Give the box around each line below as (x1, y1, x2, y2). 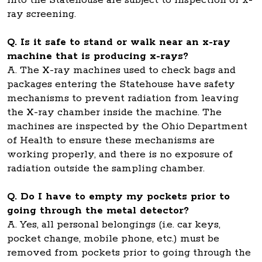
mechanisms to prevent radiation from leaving (7, 92, 239, 105)
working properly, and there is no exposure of (7, 148, 233, 161)
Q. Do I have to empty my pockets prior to (7, 190, 230, 203)
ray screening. (7, 8, 76, 20)
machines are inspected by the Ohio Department (7, 120, 247, 133)
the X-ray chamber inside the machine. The (7, 106, 222, 119)
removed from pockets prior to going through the (7, 246, 251, 259)
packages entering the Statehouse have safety (7, 78, 235, 91)
